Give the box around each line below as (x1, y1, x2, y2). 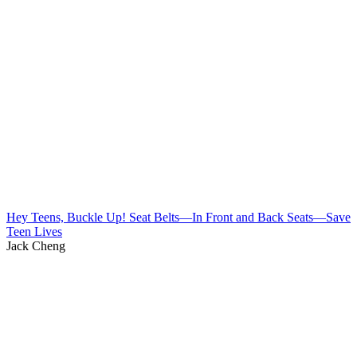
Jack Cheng (6, 238, 65, 253)
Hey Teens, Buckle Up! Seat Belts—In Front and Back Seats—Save (6, 210, 351, 224)
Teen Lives (6, 224, 62, 238)
